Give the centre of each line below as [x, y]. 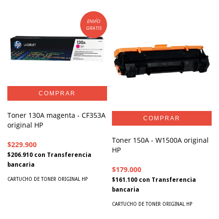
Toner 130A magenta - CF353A [56, 115]
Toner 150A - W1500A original [160, 140]
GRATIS [94, 28]
